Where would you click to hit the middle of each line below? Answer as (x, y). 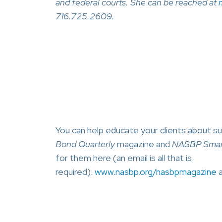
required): (75, 172)
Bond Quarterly (85, 144)
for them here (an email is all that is (124, 158)
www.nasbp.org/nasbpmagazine (156, 172)
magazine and (143, 144)
